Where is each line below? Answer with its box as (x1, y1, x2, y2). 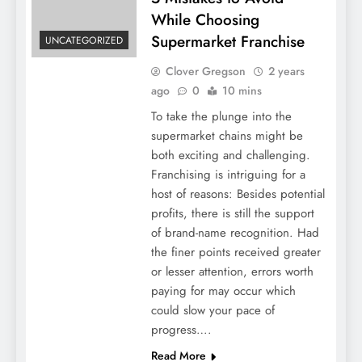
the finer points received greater (150, 242, 321, 261)
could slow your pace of (150, 301, 275, 319)
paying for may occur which (150, 281, 296, 300)
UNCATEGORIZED (45, 33, 123, 48)
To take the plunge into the (150, 107, 292, 125)
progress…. (150, 320, 212, 339)
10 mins (221, 82, 262, 99)
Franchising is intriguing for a (150, 165, 305, 183)
